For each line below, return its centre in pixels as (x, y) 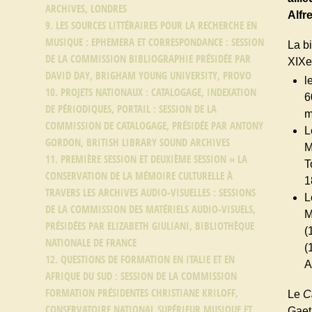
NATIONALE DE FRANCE (91, 243)
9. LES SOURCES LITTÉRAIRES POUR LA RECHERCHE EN (151, 26)
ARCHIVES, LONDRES (86, 9)
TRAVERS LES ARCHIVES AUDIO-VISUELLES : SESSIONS (150, 193)
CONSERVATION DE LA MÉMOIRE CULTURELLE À (139, 176)
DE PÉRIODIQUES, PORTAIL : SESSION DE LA (131, 109)
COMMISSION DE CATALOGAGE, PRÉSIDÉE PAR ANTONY (154, 126)
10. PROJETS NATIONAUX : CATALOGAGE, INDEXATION (151, 93)
